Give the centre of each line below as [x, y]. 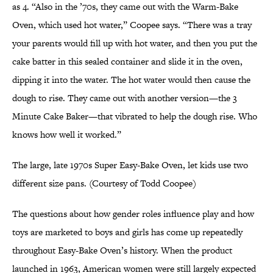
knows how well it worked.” [67, 135]
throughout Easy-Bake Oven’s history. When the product [122, 250]
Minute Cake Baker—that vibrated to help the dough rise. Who [135, 116]
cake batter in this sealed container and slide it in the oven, [127, 62]
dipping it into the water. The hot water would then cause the [131, 80]
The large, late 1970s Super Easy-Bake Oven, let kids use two [130, 165]
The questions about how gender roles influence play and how [133, 214]
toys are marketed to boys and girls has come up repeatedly [127, 232]
